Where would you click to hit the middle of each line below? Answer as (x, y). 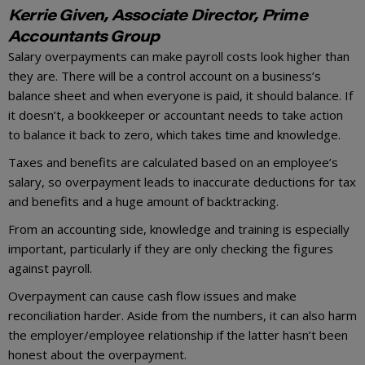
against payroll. (50, 268)
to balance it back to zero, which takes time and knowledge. (174, 134)
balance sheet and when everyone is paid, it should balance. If (180, 95)
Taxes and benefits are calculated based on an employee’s (173, 162)
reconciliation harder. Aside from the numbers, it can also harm (182, 315)
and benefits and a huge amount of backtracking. (147, 201)
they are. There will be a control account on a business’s (165, 75)
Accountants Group (84, 35)
